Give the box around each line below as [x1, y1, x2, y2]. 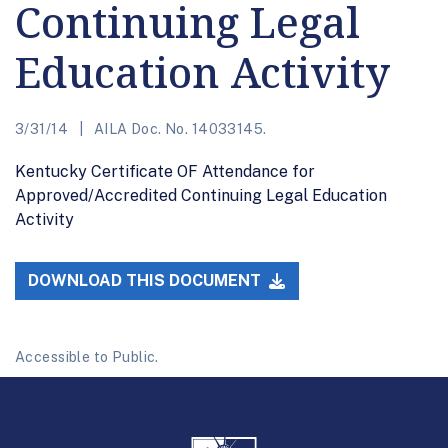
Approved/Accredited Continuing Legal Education [15, 185, 387, 205]
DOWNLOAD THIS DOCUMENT [28, 271, 266, 291]
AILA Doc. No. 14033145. [90, 120, 267, 137]
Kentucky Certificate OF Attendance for [15, 161, 315, 181]
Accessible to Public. [15, 349, 159, 366]
